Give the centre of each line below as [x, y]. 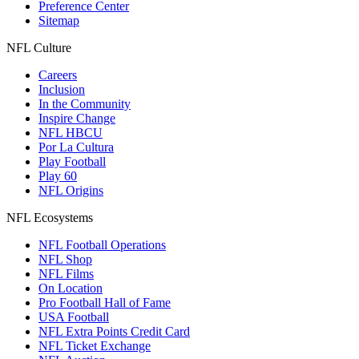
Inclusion [62, 90]
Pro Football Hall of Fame [105, 303]
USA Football [74, 317]
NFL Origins [71, 191]
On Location [71, 288]
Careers [58, 75]
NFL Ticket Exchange [95, 346]
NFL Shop [65, 260]
